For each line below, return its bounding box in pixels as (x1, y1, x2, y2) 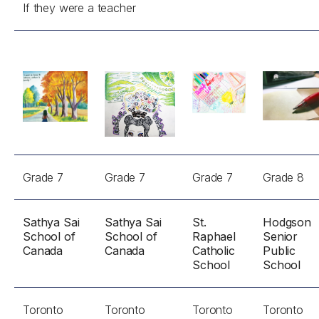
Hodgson (263, 215, 311, 229)
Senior (263, 229, 298, 244)
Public (263, 244, 296, 258)
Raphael (192, 229, 236, 244)
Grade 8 (263, 170, 304, 184)
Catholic (192, 244, 235, 258)
